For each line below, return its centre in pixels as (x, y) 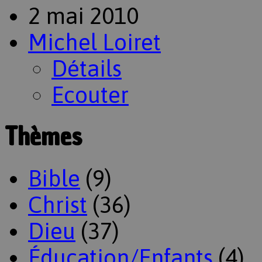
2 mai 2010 (83, 15)
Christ (58, 205)
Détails (87, 68)
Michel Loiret (94, 42)
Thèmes (43, 136)
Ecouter (90, 94)
